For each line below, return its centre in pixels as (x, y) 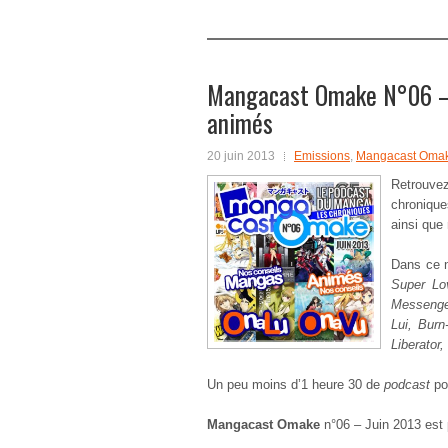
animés (240, 122)
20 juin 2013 (241, 156)
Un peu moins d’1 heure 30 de (295, 384)
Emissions (322, 156)
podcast (407, 384)
